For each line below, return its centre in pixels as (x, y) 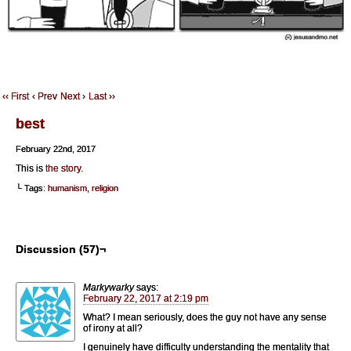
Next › (73, 96)
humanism (67, 188)
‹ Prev (45, 96)
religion (105, 188)
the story (63, 168)
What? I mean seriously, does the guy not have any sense (205, 317)
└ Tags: (32, 188)
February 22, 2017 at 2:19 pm (146, 298)
